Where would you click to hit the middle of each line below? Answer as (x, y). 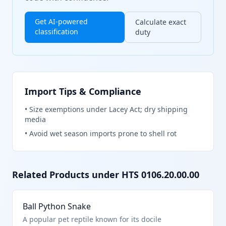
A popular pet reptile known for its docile (92, 219)
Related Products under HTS (77, 175)
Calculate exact (161, 22)
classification (56, 32)
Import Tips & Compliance (83, 91)
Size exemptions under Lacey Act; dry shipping (108, 109)
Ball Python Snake (57, 206)
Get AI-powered (61, 21)
